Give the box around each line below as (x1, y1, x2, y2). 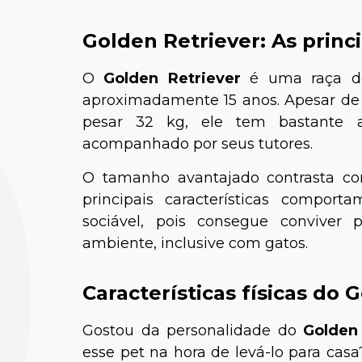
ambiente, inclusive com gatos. (82, 234, 312, 252)
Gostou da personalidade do (82, 322, 304, 339)
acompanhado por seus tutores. (82, 135, 313, 153)
